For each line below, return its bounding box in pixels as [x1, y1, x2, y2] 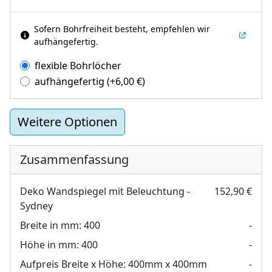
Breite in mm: [20, 218, 81, 232]
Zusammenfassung [20, 151, 129, 168]
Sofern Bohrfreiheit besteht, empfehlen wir [34, 22, 210, 35]
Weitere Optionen [18, 113, 117, 130]
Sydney [20, 199, 53, 212]
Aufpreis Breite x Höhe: [20, 257, 126, 271]
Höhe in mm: [20, 237, 79, 251]
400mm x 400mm [128, 257, 207, 271]
